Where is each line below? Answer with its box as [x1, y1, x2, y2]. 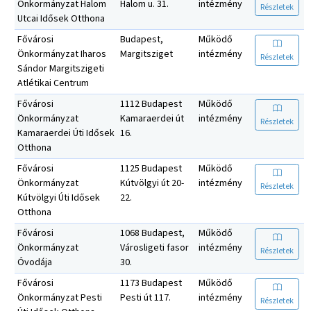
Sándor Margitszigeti [17, 61, 104, 76]
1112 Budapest [120, 96, 182, 111]
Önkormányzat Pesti [17, 290, 102, 305]
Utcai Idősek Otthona [17, 11, 105, 26]
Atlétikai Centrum [17, 76, 89, 90]
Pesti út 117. [120, 290, 171, 305]
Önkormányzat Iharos [17, 47, 106, 61]
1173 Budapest [120, 276, 182, 290]
